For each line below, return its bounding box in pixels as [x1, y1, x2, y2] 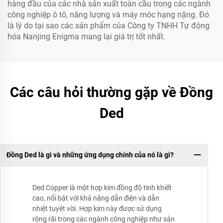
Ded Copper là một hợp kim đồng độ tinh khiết [32, 183, 172, 192]
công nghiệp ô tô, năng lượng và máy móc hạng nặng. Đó [7, 9, 209, 19]
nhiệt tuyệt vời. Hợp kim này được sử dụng [32, 204, 162, 213]
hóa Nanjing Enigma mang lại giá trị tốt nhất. [7, 31, 165, 41]
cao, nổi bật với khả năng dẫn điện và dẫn [32, 194, 159, 202]
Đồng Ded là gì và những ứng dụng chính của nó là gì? [6, 151, 174, 159]
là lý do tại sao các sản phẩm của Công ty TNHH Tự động [7, 20, 210, 30]
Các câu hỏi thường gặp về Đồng [10, 84, 213, 101]
